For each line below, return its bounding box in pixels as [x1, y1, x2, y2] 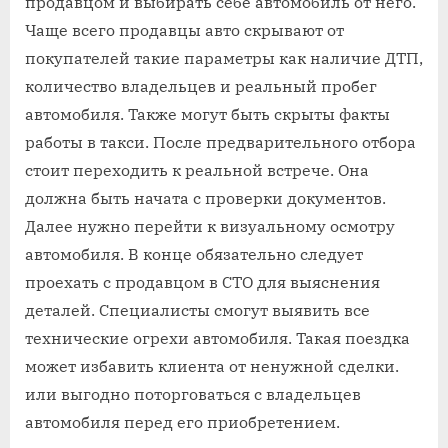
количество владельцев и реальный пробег [25, 75, 377, 96]
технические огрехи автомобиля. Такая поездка [25, 327, 410, 348]
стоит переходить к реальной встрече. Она [25, 159, 369, 180]
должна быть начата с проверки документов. [25, 187, 386, 208]
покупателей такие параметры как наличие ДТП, [25, 47, 423, 68]
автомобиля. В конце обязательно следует [25, 243, 363, 264]
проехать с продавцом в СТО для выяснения [25, 271, 380, 292]
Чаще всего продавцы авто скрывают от [25, 19, 344, 40]
